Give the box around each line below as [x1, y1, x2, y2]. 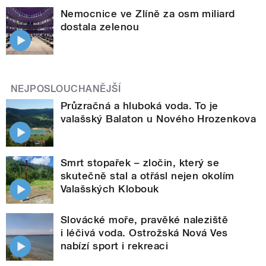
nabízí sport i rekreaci [61, 239, 169, 252]
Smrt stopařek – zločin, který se [61, 156, 220, 169]
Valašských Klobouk [61, 182, 159, 195]
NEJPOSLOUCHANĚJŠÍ [11, 83, 121, 94]
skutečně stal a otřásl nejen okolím [61, 169, 235, 182]
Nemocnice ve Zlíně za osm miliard [61, 7, 235, 20]
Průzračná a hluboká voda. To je [61, 99, 218, 112]
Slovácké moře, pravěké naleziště [61, 213, 229, 226]
